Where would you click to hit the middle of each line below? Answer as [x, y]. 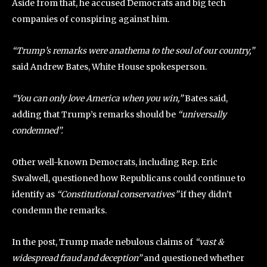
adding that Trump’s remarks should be [94, 114]
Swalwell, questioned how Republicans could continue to [129, 178]
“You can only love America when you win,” [98, 98]
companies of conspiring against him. [91, 19]
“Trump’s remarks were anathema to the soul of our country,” [133, 51]
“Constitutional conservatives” [119, 194]
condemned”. [38, 131]
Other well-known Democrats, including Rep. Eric [115, 162]
